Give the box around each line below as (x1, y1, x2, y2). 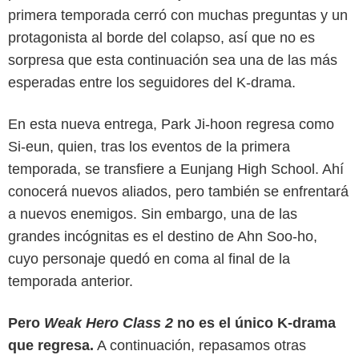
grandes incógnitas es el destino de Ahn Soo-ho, (8, 228, 317, 244)
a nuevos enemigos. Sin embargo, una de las (8, 205, 297, 222)
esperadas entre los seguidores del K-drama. (8, 74, 296, 91)
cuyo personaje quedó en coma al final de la (8, 250, 290, 267)
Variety (164, 290, 195, 302)
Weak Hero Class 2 (44, 314, 177, 331)
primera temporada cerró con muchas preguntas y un (8, 6, 348, 23)
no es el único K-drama (177, 314, 336, 331)
